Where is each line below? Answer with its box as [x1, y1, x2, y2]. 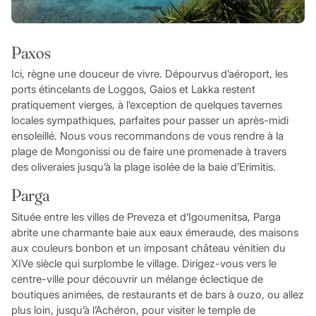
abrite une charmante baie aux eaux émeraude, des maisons [11, 225, 298, 239]
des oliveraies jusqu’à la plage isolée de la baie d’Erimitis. [11, 160, 276, 174]
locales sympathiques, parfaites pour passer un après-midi [11, 114, 288, 128]
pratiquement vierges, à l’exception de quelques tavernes [11, 98, 282, 112]
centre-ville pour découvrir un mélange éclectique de [11, 272, 263, 286]
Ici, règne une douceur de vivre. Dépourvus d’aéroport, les [11, 67, 288, 81]
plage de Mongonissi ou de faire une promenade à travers [11, 145, 286, 159]
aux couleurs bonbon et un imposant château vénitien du [11, 241, 286, 255]
